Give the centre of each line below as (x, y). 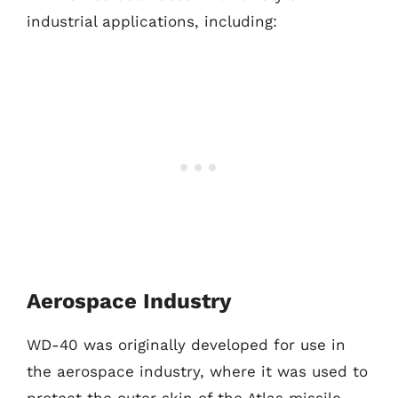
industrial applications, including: (152, 21)
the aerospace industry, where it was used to (197, 371)
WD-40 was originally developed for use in (186, 344)
